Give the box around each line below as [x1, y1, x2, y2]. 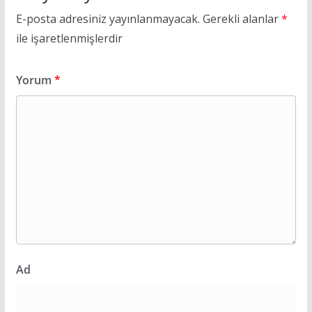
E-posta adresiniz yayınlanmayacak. [15, 10, 200, 26]
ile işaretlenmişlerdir [15, 30, 123, 46]
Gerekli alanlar [202, 10, 281, 26]
